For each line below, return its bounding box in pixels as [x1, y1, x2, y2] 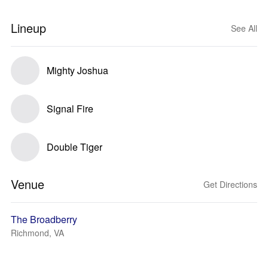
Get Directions [203, 178, 257, 190]
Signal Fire [47, 102, 93, 115]
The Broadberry [11, 212, 77, 226]
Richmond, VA [11, 227, 64, 239]
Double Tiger [47, 140, 102, 154]
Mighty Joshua [47, 63, 108, 77]
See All [231, 22, 257, 34]
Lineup [11, 19, 46, 36]
